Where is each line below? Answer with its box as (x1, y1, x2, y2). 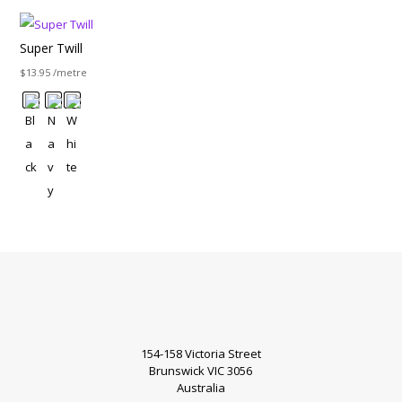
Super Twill (20, 39, 83, 57)
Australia (176, 379, 225, 396)
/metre (53, 65, 88, 79)
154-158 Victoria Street (140, 345, 261, 362)
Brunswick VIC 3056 (149, 362, 253, 379)
